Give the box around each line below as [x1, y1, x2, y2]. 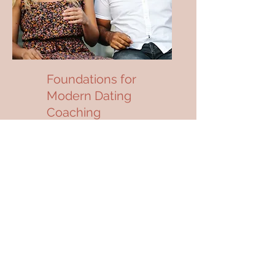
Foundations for [47, 72, 136, 87]
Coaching [47, 105, 104, 120]
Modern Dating [47, 88, 131, 103]
